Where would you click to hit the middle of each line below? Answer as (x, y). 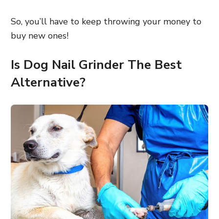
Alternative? (48, 82)
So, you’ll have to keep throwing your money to (106, 22)
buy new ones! (40, 36)
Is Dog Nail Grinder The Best (96, 65)
